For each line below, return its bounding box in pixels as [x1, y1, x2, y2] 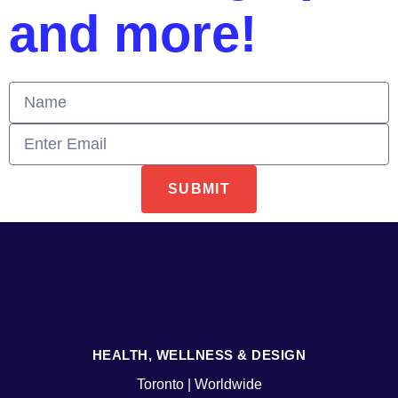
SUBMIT [167, 180, 231, 196]
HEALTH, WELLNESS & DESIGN [92, 346, 306, 362]
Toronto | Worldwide [136, 376, 262, 392]
